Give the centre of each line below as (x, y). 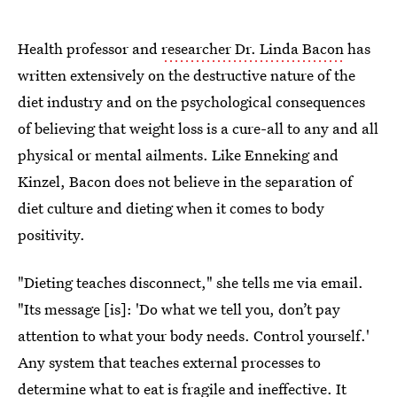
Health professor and (90, 48)
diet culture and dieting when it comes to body (171, 208)
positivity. (51, 234)
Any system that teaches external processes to (169, 362)
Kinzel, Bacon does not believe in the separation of (185, 181)
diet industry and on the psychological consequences (191, 101)
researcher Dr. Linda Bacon (253, 48)
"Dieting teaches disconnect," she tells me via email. (191, 282)
